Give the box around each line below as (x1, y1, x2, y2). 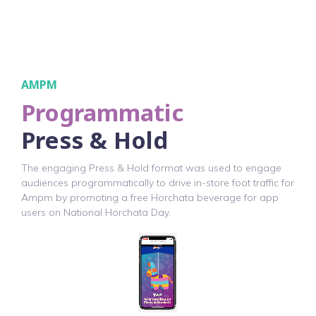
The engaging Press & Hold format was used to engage (21, 162, 281, 174)
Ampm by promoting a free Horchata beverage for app (21, 191, 279, 204)
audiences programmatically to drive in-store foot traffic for (21, 176, 294, 189)
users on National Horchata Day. (21, 206, 171, 219)
